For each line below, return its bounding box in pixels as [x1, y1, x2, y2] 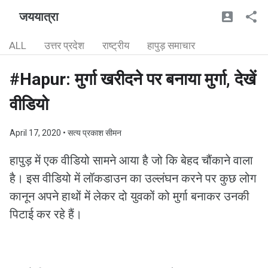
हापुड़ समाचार [147, 39, 195, 51]
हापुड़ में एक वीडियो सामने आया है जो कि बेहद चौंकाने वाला [10, 153, 253, 167]
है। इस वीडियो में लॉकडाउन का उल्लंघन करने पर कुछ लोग [10, 171, 256, 185]
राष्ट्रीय [102, 39, 129, 51]
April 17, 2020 [10, 128, 63, 138]
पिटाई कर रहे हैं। [10, 207, 82, 221]
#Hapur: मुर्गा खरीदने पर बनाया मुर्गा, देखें [10, 69, 256, 89]
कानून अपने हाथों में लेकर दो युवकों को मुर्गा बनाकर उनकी [10, 189, 249, 203]
